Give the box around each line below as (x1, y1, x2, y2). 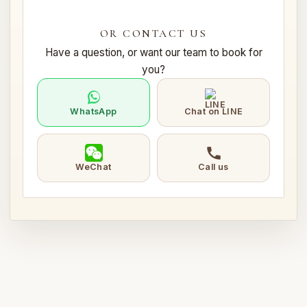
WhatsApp (70, 106, 117, 117)
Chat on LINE (184, 106, 243, 117)
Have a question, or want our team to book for (45, 46, 262, 60)
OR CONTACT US (99, 27, 208, 41)
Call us (198, 162, 229, 173)
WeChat (75, 162, 112, 173)
